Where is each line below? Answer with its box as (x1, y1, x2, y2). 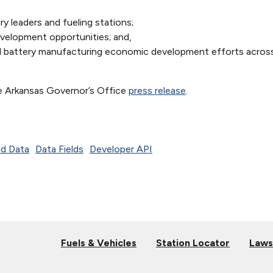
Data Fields (35, 143, 83, 155)
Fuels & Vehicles (61, 236, 136, 249)
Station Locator (156, 236, 230, 249)
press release (129, 84, 186, 96)
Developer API (90, 143, 152, 155)
